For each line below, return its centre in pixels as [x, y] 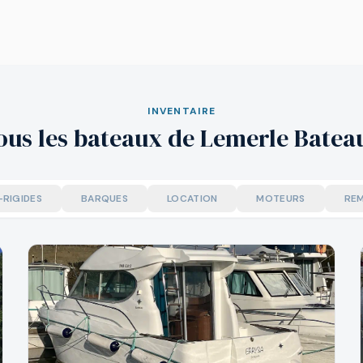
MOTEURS [281, 198]
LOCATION [192, 198]
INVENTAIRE [181, 111]
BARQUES [105, 198]
